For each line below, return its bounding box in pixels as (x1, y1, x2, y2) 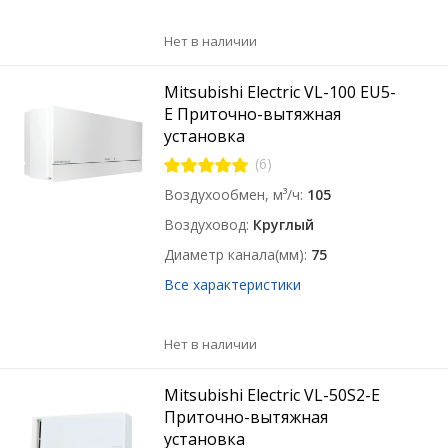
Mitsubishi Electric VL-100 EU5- (164, 81, 397, 103)
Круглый (253, 215, 315, 234)
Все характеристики (164, 275, 302, 294)
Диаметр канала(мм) (164, 245, 305, 264)
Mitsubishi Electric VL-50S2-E (164, 384, 381, 406)
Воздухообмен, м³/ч (164, 185, 301, 204)
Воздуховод (164, 215, 247, 234)
